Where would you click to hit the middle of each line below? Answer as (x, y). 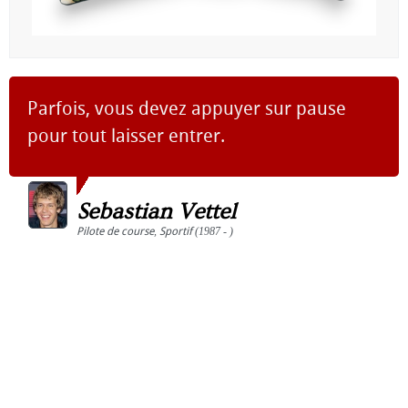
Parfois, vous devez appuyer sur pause (187, 108)
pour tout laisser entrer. (126, 136)
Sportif (176, 231)
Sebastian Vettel (156, 212)
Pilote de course (115, 231)
